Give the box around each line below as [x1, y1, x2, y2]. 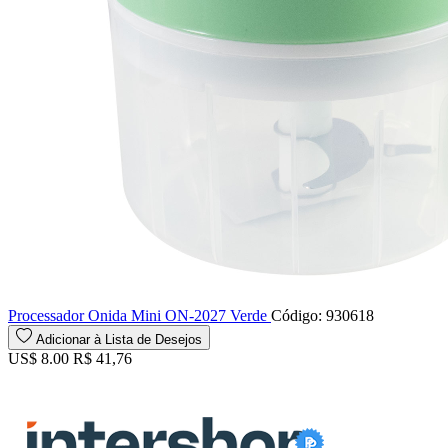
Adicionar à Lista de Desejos [36, 332, 202, 348]
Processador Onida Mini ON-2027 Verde [8, 307, 271, 325]
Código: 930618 [271, 307, 374, 325]
